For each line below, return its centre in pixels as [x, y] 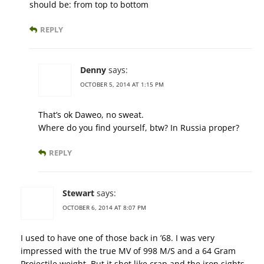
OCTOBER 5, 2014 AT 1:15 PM [122, 84]
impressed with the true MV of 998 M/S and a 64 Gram [128, 250]
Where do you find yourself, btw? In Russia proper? [139, 127]
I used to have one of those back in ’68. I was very [118, 237]
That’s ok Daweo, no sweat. [91, 114]
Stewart [78, 193]
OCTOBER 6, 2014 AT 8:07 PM [104, 207]
